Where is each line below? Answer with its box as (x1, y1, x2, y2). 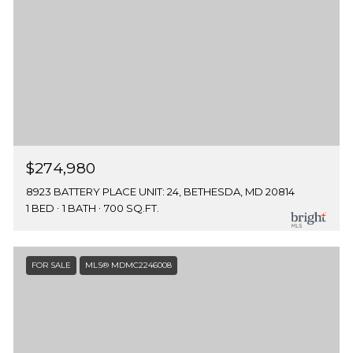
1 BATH (61, 202, 96, 215)
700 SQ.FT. (103, 202, 159, 215)
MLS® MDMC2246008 (84, 260, 172, 271)
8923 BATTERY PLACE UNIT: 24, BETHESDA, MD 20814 (25, 185, 295, 199)
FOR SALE (31, 260, 71, 271)
